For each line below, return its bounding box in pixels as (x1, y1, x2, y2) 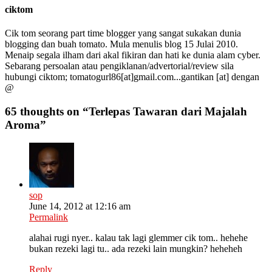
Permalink (29, 212, 68, 223)
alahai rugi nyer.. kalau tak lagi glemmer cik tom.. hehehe (29, 233, 248, 243)
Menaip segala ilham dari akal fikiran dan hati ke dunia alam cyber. (5, 49, 260, 60)
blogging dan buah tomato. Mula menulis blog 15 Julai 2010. (5, 38, 238, 49)
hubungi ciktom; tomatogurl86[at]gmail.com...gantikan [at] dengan (5, 71, 259, 82)
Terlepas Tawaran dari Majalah (89, 104, 247, 118)
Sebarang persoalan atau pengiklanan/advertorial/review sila (5, 60, 234, 71)
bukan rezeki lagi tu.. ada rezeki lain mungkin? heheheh (29, 243, 242, 254)
